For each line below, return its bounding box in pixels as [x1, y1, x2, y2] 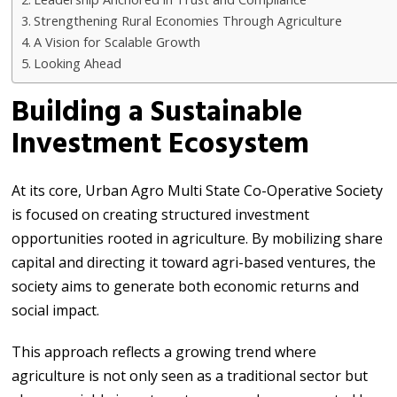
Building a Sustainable [12, 89, 303, 136]
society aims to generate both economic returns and [12, 276, 360, 296]
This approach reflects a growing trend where [12, 341, 317, 362]
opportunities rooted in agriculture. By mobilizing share [12, 228, 384, 248]
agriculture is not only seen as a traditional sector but [12, 365, 369, 385]
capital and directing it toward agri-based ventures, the [12, 252, 377, 272]
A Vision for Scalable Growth [34, 33, 201, 51]
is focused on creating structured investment [12, 204, 310, 224]
